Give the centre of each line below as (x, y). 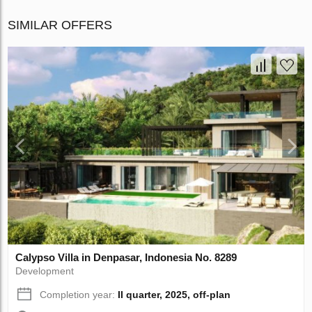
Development (45, 271)
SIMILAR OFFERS (60, 25)
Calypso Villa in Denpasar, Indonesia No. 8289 (126, 258)
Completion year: (79, 295)
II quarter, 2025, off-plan (174, 295)
